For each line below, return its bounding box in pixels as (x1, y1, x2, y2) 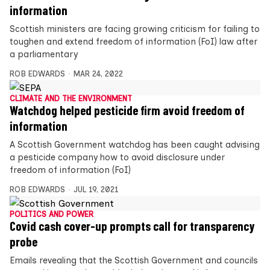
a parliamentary (10, 49, 78, 60)
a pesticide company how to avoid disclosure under (10, 152, 225, 163)
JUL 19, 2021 (73, 185, 119, 194)
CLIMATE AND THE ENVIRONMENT (10, 94, 132, 103)
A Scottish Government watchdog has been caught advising (10, 139, 260, 150)
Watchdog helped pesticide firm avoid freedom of (10, 103, 245, 118)
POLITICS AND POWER (10, 210, 93, 219)
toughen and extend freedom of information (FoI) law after (10, 36, 257, 47)
